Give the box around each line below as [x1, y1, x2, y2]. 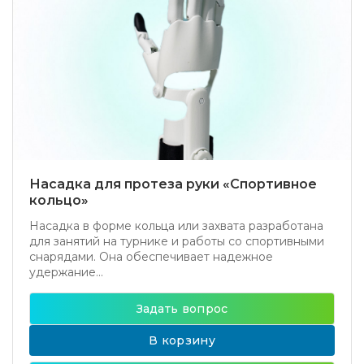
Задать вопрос [136, 301, 228, 316]
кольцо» [29, 193, 89, 208]
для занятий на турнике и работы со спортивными [29, 234, 324, 249]
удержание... [29, 265, 103, 279]
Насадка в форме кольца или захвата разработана [29, 219, 323, 233]
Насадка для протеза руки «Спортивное [29, 176, 317, 192]
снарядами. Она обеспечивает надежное [29, 249, 273, 264]
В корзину [149, 333, 215, 348]
